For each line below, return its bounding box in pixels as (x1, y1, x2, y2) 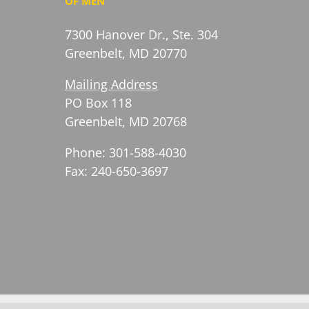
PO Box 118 (64, 94, 132, 111)
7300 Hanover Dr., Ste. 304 (64, 26, 218, 43)
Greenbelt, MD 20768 (64, 112, 187, 130)
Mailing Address (64, 75, 158, 92)
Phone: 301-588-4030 (64, 143, 186, 161)
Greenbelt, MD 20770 (64, 44, 187, 61)
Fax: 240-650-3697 (64, 162, 168, 179)
